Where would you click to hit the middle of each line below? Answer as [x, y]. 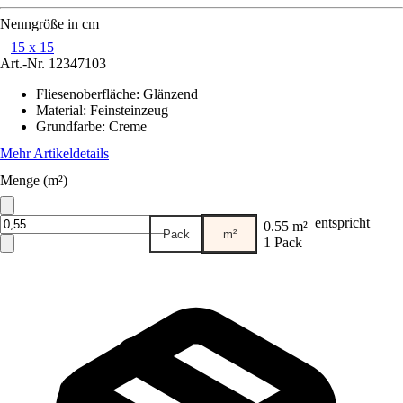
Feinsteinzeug [129, 110]
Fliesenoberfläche [86, 94]
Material [59, 110]
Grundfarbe [69, 126]
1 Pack [283, 242]
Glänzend [170, 94]
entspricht [342, 223]
